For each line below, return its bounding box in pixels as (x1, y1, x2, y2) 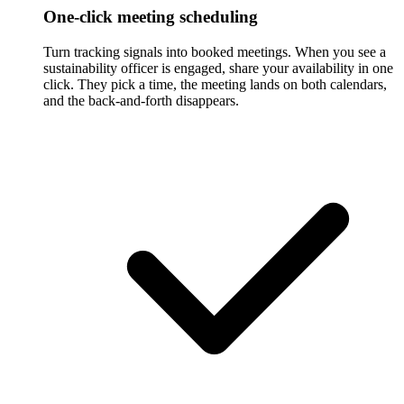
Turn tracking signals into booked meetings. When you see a (43, 43, 386, 60)
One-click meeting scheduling (43, 7, 258, 27)
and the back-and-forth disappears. (43, 92, 239, 108)
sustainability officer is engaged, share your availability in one (43, 60, 393, 76)
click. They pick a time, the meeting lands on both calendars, (43, 76, 387, 92)
